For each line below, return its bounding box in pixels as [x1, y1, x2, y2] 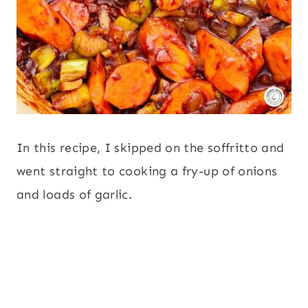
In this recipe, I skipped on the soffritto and [16, 140, 285, 156]
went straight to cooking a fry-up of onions [16, 164, 278, 179]
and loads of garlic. [16, 187, 133, 203]
